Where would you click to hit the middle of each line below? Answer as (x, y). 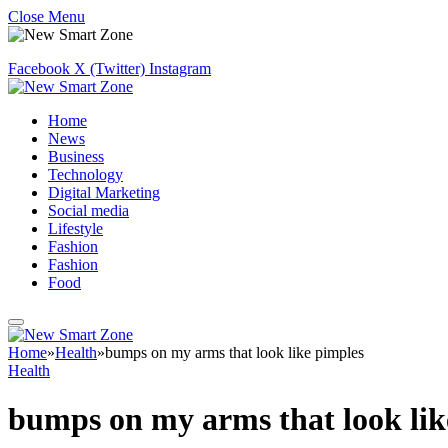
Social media (88, 210)
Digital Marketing (104, 192)
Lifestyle (75, 228)
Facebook (39, 68)
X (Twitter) (109, 68)
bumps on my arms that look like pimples (234, 352)
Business (76, 156)
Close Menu (46, 16)
